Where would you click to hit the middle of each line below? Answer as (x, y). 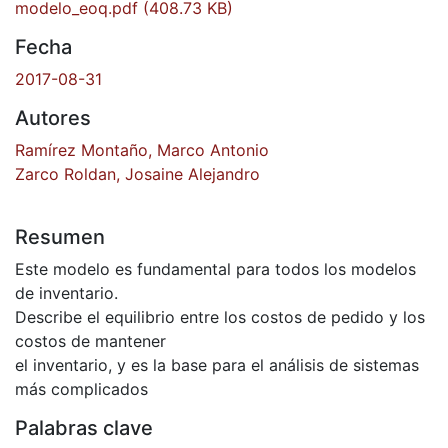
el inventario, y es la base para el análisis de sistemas (217, 364)
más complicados (81, 388)
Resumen (60, 236)
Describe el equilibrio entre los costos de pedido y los (220, 316)
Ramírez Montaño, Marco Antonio (142, 149)
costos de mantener (90, 340)
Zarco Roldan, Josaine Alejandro (137, 173)
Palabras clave (84, 427)
